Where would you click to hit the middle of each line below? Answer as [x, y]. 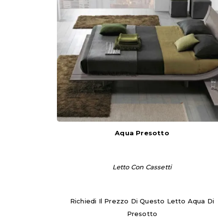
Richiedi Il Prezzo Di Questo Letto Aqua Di [142, 201]
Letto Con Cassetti [142, 167]
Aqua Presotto [142, 133]
